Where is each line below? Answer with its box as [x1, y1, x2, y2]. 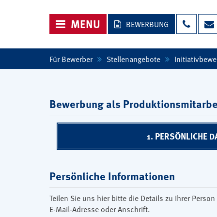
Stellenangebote [107, 53, 160, 64]
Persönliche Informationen [49, 168, 175, 184]
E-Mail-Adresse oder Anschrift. [49, 203, 150, 214]
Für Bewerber [49, 53, 93, 64]
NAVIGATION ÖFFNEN [55, 10, 93, 26]
